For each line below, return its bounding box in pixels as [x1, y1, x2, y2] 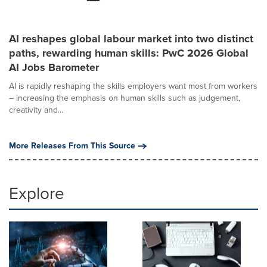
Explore [9, 181, 64, 206]
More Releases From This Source [9, 139, 135, 152]
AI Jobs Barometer [9, 60, 99, 75]
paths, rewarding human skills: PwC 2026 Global [9, 45, 249, 61]
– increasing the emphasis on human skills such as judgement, [9, 92, 240, 104]
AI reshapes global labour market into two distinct [9, 31, 253, 46]
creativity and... [9, 104, 63, 116]
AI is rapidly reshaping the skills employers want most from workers [9, 80, 257, 92]
